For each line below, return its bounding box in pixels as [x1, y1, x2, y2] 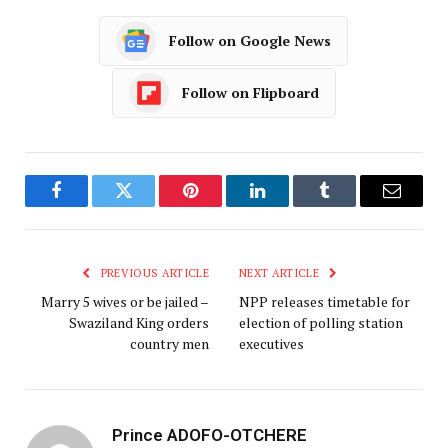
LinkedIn [256, 196, 322, 215]
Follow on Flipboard [182, 83, 319, 103]
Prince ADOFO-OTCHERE [112, 424, 307, 445]
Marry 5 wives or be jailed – [41, 291, 209, 311]
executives [239, 333, 304, 353]
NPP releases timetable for [239, 291, 410, 311]
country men [130, 333, 209, 353]
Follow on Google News [168, 31, 331, 51]
